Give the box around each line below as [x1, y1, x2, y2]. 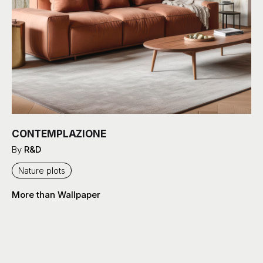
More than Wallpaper [12, 188, 100, 200]
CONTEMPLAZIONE [12, 127, 106, 140]
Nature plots [18, 165, 65, 176]
